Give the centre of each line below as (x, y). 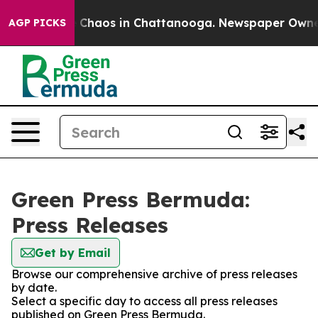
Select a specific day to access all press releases (144, 301)
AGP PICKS (37, 23)
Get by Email (73, 253)
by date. (34, 287)
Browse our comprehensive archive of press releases (154, 274)
